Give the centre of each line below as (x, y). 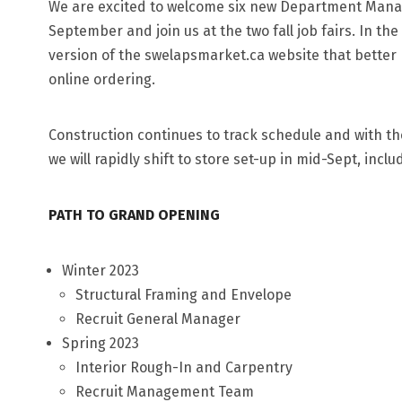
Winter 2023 (100, 271)
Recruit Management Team (164, 392)
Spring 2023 (100, 343)
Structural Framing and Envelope (183, 295)
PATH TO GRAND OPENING (134, 215)
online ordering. (101, 79)
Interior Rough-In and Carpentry (184, 367)
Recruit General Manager (157, 319)
